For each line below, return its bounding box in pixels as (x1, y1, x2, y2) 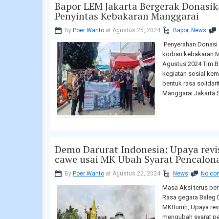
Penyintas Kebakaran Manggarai (55, 9, 199, 23)
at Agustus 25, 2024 (104, 27, 160, 34)
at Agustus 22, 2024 (104, 170, 160, 177)
